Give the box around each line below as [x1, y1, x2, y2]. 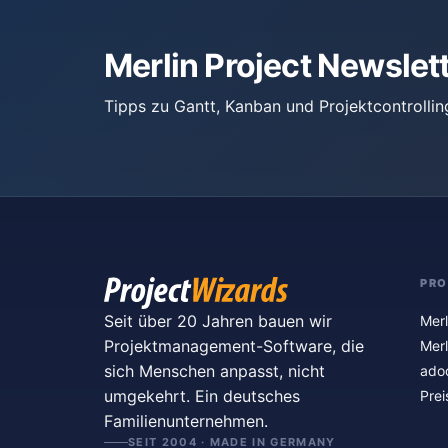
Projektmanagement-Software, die [104, 336, 364, 356]
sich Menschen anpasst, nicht [104, 361, 325, 381]
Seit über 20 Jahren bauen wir [104, 311, 332, 331]
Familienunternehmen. [104, 411, 268, 431]
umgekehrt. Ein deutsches [104, 386, 300, 406]
